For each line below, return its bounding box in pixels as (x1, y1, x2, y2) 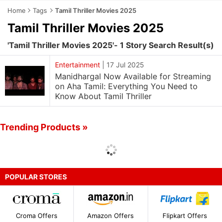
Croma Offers (16, 212, 58, 220)
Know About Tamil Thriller (55, 91, 152, 101)
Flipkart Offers (163, 212, 208, 220)
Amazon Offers (87, 212, 134, 220)
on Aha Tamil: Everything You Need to (55, 81, 198, 91)
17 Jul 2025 (107, 60, 144, 69)
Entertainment (55, 60, 100, 69)
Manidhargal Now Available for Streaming (55, 71, 211, 81)
